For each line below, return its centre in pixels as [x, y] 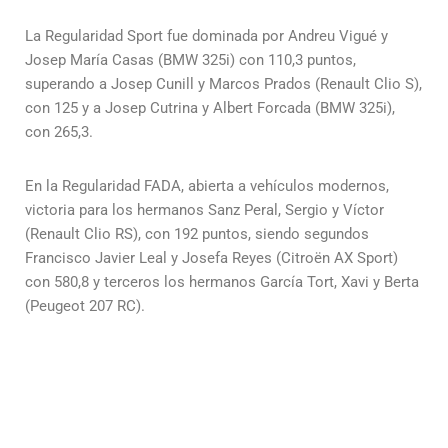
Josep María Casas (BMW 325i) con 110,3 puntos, [190, 59]
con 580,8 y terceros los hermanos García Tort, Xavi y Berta [222, 281]
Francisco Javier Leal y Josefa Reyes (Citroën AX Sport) [211, 257]
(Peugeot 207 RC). [85, 305]
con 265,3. [59, 131]
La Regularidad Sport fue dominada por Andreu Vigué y [206, 35]
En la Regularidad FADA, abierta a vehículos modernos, [207, 185]
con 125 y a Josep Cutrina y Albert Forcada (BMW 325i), [210, 107]
